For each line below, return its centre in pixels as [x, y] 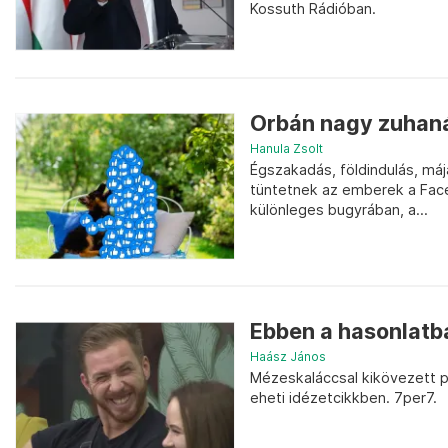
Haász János [288, 357]
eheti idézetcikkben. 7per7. [343, 398]
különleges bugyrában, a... [339, 209]
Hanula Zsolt [286, 148]
